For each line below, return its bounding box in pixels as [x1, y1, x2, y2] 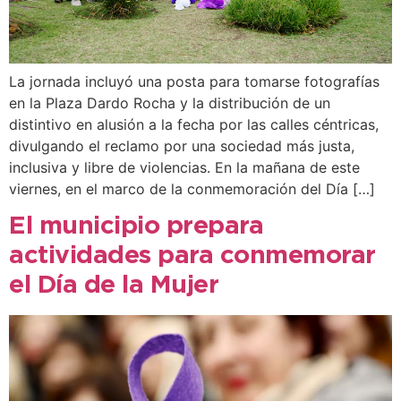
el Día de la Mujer [9, 274, 218, 296]
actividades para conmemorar [9, 244, 376, 267]
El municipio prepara [9, 215, 263, 237]
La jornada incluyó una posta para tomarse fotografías [9, 72, 380, 90]
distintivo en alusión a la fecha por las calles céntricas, [9, 115, 379, 133]
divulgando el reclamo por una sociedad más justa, [9, 136, 354, 155]
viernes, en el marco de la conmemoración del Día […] [9, 179, 375, 198]
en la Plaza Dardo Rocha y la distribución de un [9, 93, 330, 112]
